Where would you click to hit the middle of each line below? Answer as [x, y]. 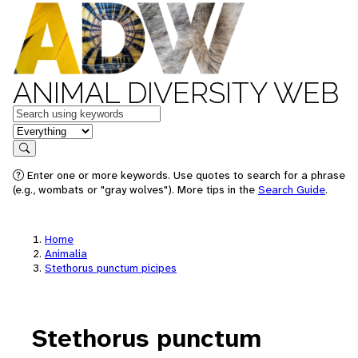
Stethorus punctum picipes [111, 268]
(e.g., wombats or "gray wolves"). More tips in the [135, 189]
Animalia [66, 253]
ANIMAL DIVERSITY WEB [176, 93]
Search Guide [292, 189]
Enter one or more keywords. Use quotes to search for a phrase [185, 175]
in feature [38, 130]
